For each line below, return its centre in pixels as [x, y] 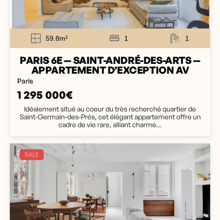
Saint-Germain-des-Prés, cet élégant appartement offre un [110, 117]
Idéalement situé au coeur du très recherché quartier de [110, 109]
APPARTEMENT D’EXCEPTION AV [110, 70]
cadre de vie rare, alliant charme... [110, 124]
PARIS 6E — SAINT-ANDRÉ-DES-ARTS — [110, 60]
